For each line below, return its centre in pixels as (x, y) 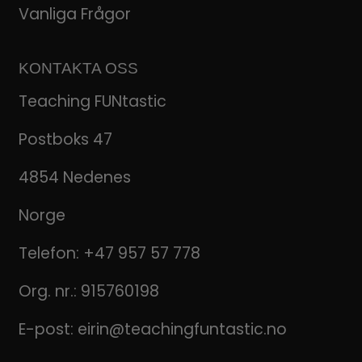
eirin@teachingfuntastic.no (182, 329)
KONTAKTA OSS (78, 68)
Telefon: (51, 253)
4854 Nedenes (74, 177)
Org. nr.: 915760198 (88, 291)
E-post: (48, 329)
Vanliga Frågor (74, 14)
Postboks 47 (65, 139)
